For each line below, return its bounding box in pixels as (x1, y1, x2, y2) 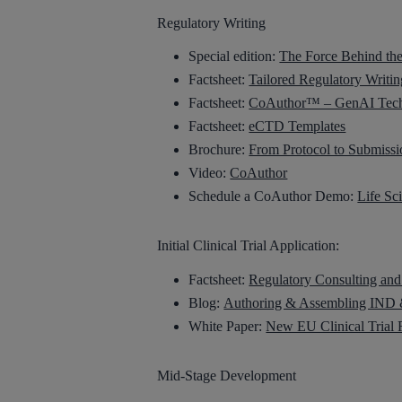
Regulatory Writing (157, 14, 267, 31)
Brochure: (188, 142, 249, 158)
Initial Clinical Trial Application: (157, 238, 340, 254)
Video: (188, 165, 231, 181)
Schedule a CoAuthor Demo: (188, 188, 358, 205)
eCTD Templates (249, 118, 346, 135)
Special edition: (188, 48, 280, 65)
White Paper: (188, 319, 267, 335)
